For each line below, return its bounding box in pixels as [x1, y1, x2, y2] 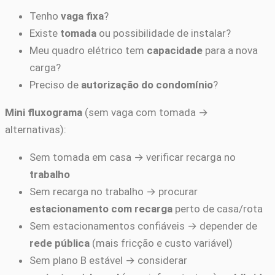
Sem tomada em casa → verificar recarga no [29, 150, 236, 163]
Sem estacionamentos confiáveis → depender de [29, 219, 257, 232]
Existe [29, 26, 60, 39]
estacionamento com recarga [29, 202, 172, 215]
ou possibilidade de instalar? [96, 26, 231, 39]
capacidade [147, 44, 203, 56]
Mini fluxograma [5, 106, 82, 118]
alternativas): [5, 123, 66, 136]
